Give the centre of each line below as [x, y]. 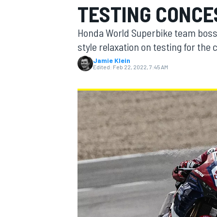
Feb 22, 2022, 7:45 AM [140, 67]
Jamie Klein [112, 60]
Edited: [102, 67]
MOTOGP [89, 66]
